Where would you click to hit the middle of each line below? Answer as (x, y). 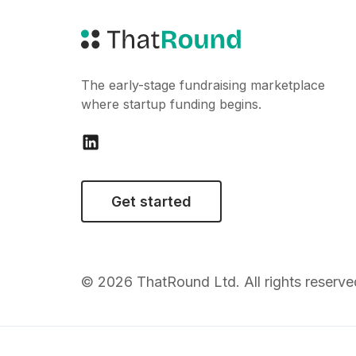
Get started (151, 201)
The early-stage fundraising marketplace (203, 85)
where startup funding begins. (171, 104)
